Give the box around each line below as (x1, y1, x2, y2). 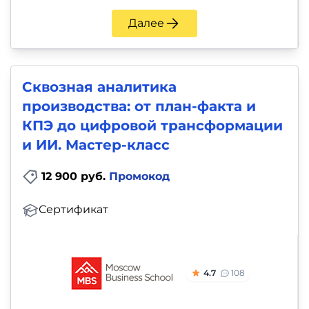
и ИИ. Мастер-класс (22, 136, 170, 153)
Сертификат (39, 203, 108, 217)
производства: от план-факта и (22, 97, 256, 114)
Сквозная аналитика (22, 78, 177, 95)
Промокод (109, 169, 170, 183)
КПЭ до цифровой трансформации (22, 117, 283, 134)
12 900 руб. (41, 169, 109, 183)
